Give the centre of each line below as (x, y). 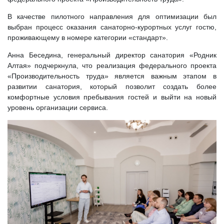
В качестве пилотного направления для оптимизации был (112, 16)
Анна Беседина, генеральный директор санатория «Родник (112, 55)
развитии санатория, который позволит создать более (112, 86)
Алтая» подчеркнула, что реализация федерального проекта (112, 65)
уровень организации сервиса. (58, 107)
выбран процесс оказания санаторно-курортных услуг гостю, (112, 27)
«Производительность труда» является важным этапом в (112, 76)
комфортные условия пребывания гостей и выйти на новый (112, 97)
